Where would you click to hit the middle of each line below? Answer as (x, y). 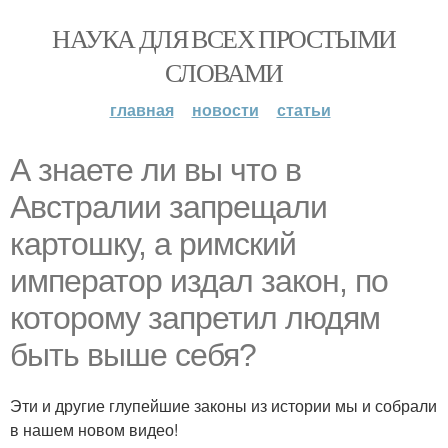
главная (141, 109)
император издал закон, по (199, 281)
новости (225, 109)
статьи (303, 109)
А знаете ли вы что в (155, 170)
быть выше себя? (133, 355)
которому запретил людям (195, 318)
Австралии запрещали (168, 207)
